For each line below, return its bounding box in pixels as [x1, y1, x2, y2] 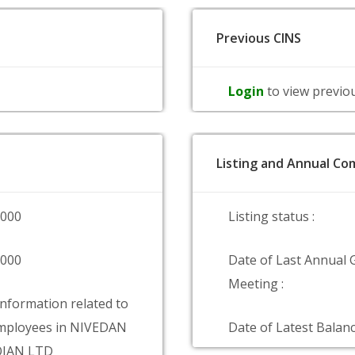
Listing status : [228, 208, 315, 225]
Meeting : [228, 275, 284, 292]
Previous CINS [216, 29, 301, 47]
